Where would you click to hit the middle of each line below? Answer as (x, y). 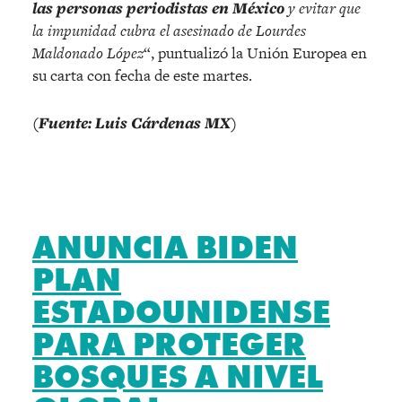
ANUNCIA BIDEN (165, 247)
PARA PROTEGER (169, 344)
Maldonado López (88, 52)
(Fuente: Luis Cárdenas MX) (135, 122)
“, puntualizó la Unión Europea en (255, 52)
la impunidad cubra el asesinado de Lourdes (169, 30)
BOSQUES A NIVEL (178, 376)
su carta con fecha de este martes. (142, 75)
